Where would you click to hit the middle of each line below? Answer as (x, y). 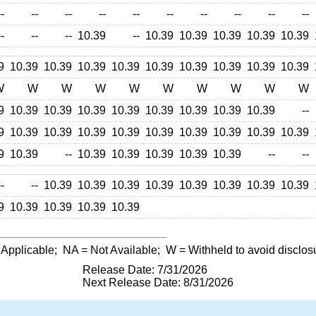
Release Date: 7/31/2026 (145, 270)
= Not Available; (122, 250)
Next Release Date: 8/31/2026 (158, 282)
